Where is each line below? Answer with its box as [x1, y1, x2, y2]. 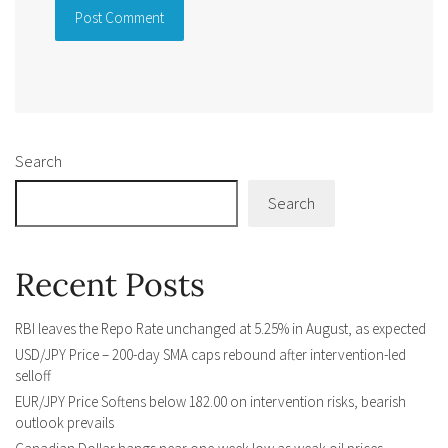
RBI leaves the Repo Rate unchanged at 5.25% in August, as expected [15, 319, 426, 339]
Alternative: [55, 80, 132, 103]
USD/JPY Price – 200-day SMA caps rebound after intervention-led [15, 345, 406, 365]
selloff [15, 366, 51, 386]
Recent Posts [15, 264, 205, 306]
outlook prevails [15, 413, 114, 433]
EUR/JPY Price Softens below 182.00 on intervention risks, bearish [15, 392, 406, 412]
